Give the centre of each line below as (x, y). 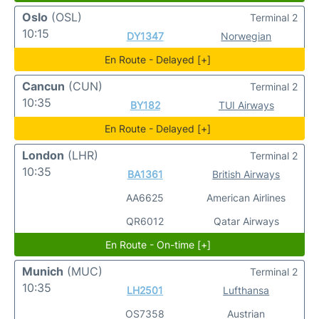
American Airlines (246, 198)
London (43, 155)
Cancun (43, 86)
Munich (43, 271)
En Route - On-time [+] (158, 245)
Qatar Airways (246, 221)
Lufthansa (246, 290)
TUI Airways (246, 105)
